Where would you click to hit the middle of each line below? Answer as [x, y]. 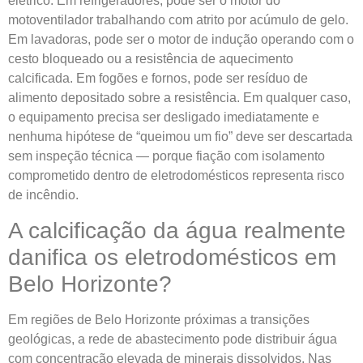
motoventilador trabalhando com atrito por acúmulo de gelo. [178, 20]
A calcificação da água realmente [177, 230]
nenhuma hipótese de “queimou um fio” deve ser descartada [180, 137]
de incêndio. [43, 195]
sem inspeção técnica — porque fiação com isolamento [167, 156]
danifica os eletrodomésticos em [172, 257]
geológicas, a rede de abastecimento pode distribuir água [173, 339]
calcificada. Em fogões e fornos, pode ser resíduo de [158, 79]
